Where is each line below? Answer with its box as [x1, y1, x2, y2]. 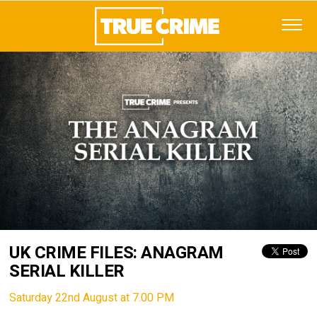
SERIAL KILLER [9, 259, 125, 284]
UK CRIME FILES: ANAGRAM [9, 241, 224, 265]
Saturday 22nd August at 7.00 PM [9, 289, 175, 306]
